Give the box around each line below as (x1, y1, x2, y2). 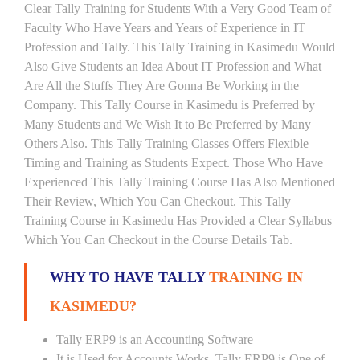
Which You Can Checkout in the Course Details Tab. (24, 233, 292, 247)
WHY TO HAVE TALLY (50, 269, 209, 285)
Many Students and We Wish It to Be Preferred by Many (24, 117, 311, 131)
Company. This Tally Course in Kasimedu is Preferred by (24, 98, 315, 112)
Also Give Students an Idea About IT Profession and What (24, 59, 321, 73)
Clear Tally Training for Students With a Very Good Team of (24, 2, 331, 15)
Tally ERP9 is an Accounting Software (56, 333, 253, 346)
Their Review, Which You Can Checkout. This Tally (24, 194, 291, 208)
